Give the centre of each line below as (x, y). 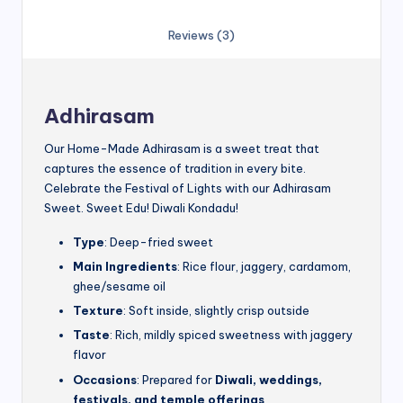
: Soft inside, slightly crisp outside (216, 311)
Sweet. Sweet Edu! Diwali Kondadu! (141, 208)
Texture (98, 311)
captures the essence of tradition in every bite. (175, 169)
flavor (90, 355)
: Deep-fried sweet (159, 242)
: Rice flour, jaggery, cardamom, (264, 267)
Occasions (105, 379)
